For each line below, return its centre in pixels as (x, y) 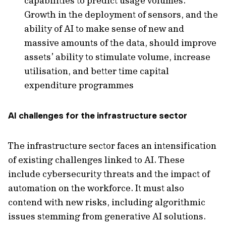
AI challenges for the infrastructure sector (98, 116)
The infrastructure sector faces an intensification (112, 146)
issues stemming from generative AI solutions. (107, 216)
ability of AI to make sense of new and (104, 29)
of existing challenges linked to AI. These (96, 160)
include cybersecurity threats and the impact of (109, 174)
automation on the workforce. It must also (96, 188)
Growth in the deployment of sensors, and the (121, 14)
